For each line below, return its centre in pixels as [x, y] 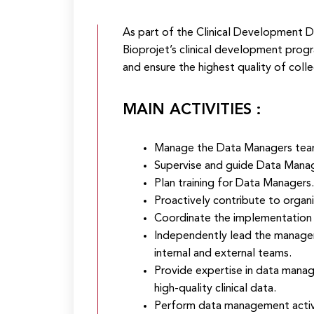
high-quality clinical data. [215, 289]
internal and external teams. [223, 254]
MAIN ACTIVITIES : [192, 110]
